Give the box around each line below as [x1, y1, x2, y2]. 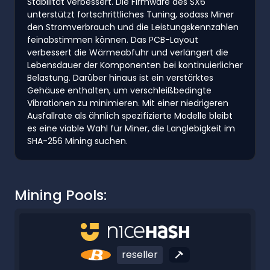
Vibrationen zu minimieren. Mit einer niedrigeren [27, 96, 228, 109]
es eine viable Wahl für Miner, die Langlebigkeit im [27, 122, 235, 134]
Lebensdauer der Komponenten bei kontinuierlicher [27, 58, 243, 71]
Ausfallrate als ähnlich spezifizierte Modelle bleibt [27, 109, 233, 122]
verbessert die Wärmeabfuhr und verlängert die [27, 46, 228, 58]
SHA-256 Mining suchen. [27, 134, 128, 147]
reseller [121, 248, 158, 262]
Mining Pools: [14, 184, 107, 205]
